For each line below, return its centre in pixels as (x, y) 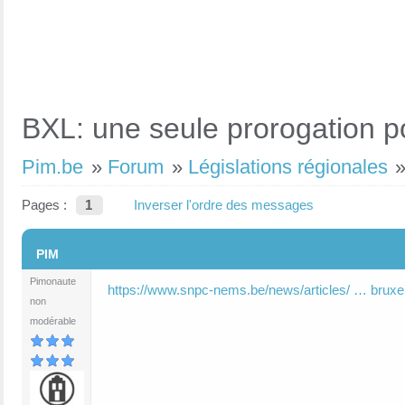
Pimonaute (53, 281)
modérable (53, 321)
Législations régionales (287, 167)
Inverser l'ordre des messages (224, 205)
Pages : (44, 205)
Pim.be (52, 167)
